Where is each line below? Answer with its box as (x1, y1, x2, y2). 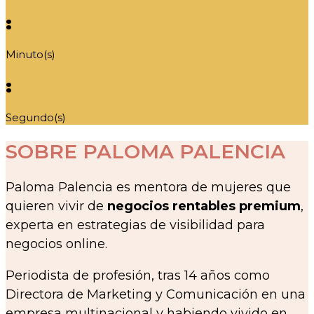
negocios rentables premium (107, 198, 301, 214)
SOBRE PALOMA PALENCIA (6, 139, 285, 163)
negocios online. (6, 236, 107, 252)
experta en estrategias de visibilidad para (6, 217, 265, 233)
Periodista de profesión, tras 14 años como (6, 268, 270, 284)
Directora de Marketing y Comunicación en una (6, 287, 306, 303)
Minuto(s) (6, 47, 55, 61)
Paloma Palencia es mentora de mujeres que (6, 179, 291, 196)
